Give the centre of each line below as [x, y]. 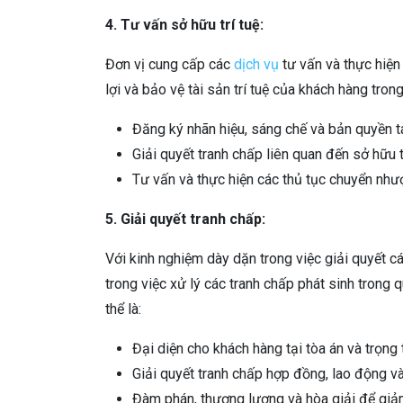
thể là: [123, 309]
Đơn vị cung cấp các [170, 65]
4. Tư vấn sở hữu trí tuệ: [184, 25]
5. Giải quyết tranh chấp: [185, 219]
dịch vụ [256, 65]
